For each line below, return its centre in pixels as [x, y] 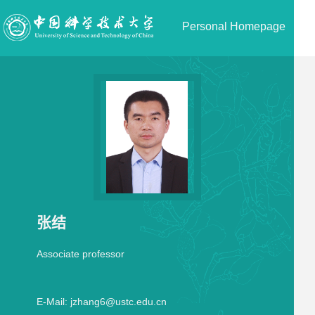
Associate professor [80, 254]
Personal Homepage [234, 26]
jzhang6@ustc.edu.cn [118, 302]
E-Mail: [52, 302]
